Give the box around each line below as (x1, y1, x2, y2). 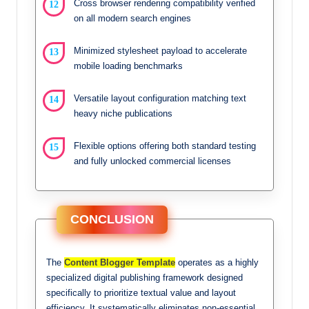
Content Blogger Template (64, 257, 175, 268)
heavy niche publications (74, 108, 172, 119)
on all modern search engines (74, 12, 191, 23)
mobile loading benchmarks (74, 60, 183, 71)
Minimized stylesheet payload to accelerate (74, 45, 247, 56)
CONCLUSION (70, 212, 154, 226)
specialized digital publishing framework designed (46, 272, 243, 283)
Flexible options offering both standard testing (74, 140, 256, 151)
